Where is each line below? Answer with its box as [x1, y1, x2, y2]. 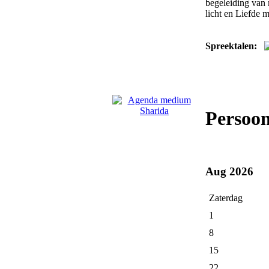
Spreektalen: [205, 41, 257, 51]
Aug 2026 [205, 165, 253, 178]
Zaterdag [209, 193, 243, 204]
